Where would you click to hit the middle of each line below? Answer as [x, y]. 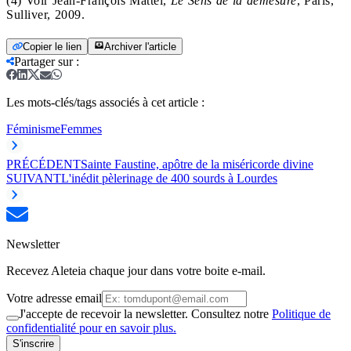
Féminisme [33, 129]
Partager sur [43, 62]
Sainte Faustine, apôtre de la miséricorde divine [197, 165]
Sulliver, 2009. [45, 15]
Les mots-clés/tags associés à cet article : [105, 103]
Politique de [301, 314]
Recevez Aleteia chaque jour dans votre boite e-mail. [136, 271]
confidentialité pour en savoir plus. [91, 328]
